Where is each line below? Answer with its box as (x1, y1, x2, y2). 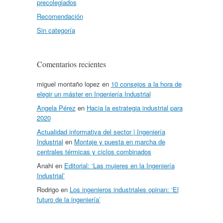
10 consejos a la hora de (111, 79, 182, 89)
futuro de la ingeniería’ (36, 194, 101, 204)
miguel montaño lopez (36, 79, 100, 89)
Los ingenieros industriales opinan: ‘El (69, 184, 179, 194)
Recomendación (36, 11, 83, 21)
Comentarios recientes (36, 58, 106, 69)
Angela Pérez (36, 103, 76, 112)
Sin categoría (36, 25, 75, 35)
